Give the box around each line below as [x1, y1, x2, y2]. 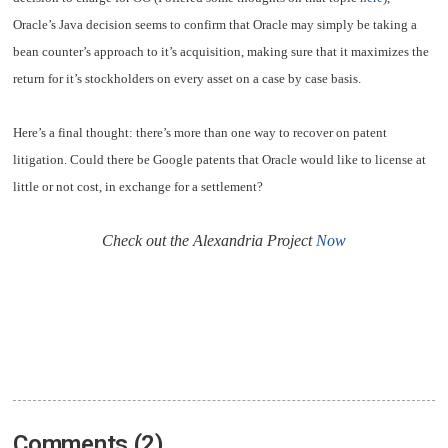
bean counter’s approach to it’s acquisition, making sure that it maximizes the [13, 44, 430, 60]
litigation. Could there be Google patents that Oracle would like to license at [13, 152, 427, 168]
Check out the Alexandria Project [102, 231, 316, 249]
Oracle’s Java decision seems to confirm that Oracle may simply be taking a [13, 17, 418, 33]
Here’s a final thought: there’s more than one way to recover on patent [13, 125, 388, 141]
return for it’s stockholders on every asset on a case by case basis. [13, 71, 362, 87]
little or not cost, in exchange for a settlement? [13, 179, 264, 195]
